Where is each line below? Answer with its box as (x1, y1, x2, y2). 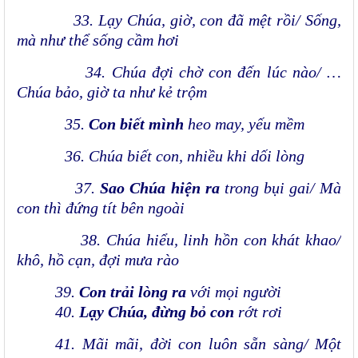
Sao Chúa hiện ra (100, 179, 220, 197)
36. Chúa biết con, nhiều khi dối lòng (17, 147, 304, 165)
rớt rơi (234, 303, 282, 321)
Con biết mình (89, 115, 184, 133)
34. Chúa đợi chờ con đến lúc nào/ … (17, 63, 341, 82)
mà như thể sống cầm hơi (17, 31, 179, 50)
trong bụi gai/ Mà (219, 179, 342, 197)
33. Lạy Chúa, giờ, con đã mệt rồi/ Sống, (17, 11, 341, 30)
